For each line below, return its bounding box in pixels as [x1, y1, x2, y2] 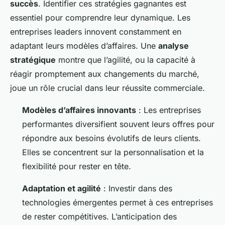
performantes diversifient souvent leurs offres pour [22, 119, 214, 129]
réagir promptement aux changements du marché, [10, 68, 199, 79]
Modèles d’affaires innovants [22, 104, 136, 115]
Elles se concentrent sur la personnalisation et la [22, 147, 204, 157]
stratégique [10, 54, 56, 65]
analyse [158, 40, 189, 51]
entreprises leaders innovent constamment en [10, 26, 181, 37]
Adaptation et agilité [22, 183, 101, 193]
